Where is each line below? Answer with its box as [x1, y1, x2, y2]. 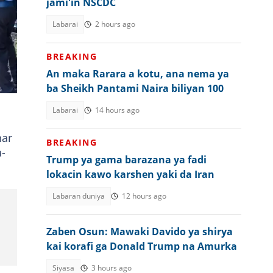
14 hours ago [95, 105, 140, 115]
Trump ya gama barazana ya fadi [46, 153, 207, 166]
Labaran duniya [52, 191, 105, 201]
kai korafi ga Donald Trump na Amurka [46, 239, 237, 253]
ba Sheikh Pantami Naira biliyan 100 [46, 82, 224, 95]
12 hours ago [122, 191, 166, 201]
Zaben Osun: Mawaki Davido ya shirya [46, 225, 233, 238]
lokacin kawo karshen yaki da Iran [46, 168, 214, 181]
